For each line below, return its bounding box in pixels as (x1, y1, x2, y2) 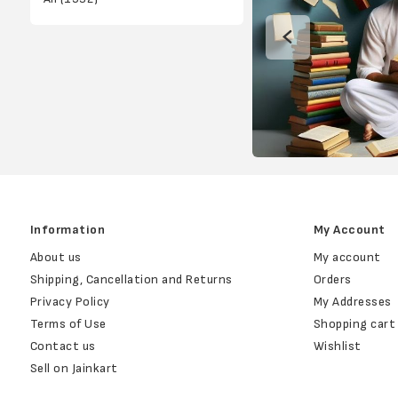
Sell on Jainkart (29, 361, 118, 377)
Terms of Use (29, 316, 107, 332)
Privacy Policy (29, 294, 110, 310)
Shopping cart (313, 316, 396, 332)
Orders (313, 272, 352, 288)
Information (29, 222, 106, 238)
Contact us (29, 338, 96, 354)
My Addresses (313, 294, 392, 310)
